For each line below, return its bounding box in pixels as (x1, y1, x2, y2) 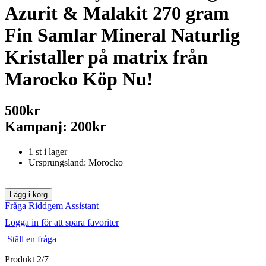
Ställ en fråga (5, 234, 59, 245)
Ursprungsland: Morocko (28, 157, 123, 168)
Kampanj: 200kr (5, 119, 106, 135)
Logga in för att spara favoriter (5, 217, 119, 228)
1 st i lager (28, 147, 67, 157)
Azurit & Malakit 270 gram (5, 2, 229, 24)
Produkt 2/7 (5, 254, 49, 265)
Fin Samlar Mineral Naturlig (5, 24, 240, 46)
